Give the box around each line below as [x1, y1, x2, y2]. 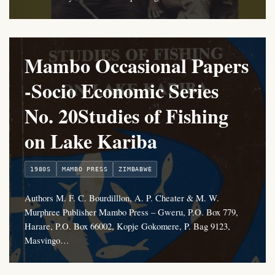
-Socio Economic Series [25, 76, 219, 106]
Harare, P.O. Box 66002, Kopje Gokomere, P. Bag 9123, [25, 220, 230, 233]
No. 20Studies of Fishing [25, 101, 228, 131]
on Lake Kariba [25, 126, 157, 156]
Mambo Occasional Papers [25, 51, 249, 80]
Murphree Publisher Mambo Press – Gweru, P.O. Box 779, [25, 206, 238, 219]
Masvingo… [25, 234, 69, 247]
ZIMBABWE [118, 166, 152, 173]
